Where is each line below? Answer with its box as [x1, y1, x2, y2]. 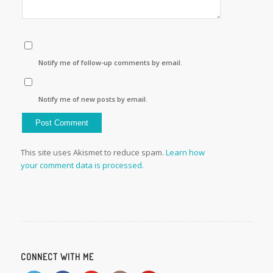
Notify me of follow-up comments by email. [38, 57, 183, 67]
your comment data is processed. [20, 159, 144, 171]
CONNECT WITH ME [20, 250, 94, 262]
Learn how [165, 146, 205, 158]
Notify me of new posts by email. [38, 94, 148, 104]
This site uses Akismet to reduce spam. [20, 146, 166, 158]
